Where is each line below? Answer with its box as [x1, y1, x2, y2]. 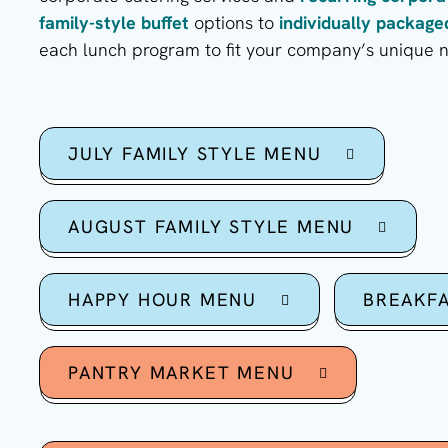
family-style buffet [39, 11, 189, 35]
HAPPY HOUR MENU [68, 288, 257, 312]
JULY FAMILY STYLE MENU [68, 142, 322, 166]
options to [189, 11, 279, 35]
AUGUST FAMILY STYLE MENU [68, 215, 355, 239]
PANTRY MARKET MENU [68, 361, 295, 385]
